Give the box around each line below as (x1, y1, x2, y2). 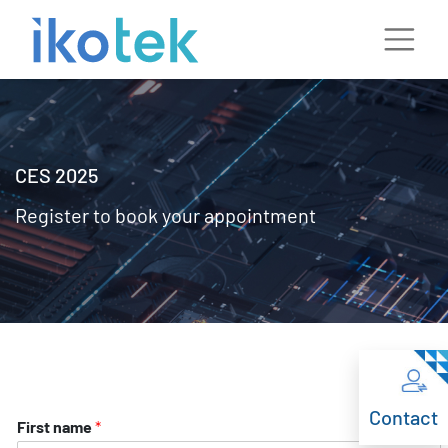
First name (17, 417, 95, 436)
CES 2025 (15, 163, 98, 187)
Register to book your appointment (15, 203, 316, 227)
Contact (369, 405, 438, 429)
